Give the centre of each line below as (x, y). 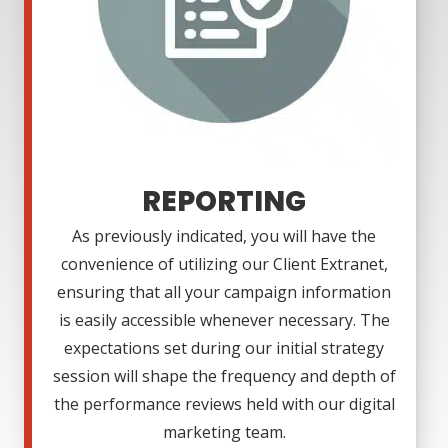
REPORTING (224, 202)
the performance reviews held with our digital (224, 404)
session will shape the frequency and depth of (224, 376)
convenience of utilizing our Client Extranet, (224, 264)
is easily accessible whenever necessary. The (224, 320)
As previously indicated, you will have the (224, 236)
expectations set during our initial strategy (224, 348)
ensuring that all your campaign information (224, 292)
